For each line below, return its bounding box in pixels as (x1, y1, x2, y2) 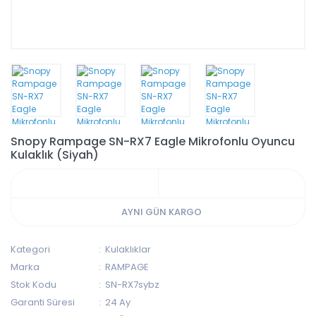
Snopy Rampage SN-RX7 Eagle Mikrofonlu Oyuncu (11, 133, 295, 150)
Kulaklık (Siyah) (11, 146, 99, 163)
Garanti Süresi (11, 295, 75, 309)
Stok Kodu (11, 277, 56, 291)
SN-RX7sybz (105, 277, 160, 291)
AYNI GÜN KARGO (121, 205, 202, 219)
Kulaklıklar (105, 242, 152, 256)
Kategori (11, 242, 50, 256)
